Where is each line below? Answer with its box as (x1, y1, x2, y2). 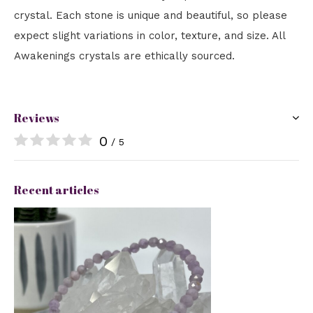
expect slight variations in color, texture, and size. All (14, 29, 285, 42)
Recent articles (14, 182, 99, 198)
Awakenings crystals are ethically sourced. (14, 50, 235, 62)
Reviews (14, 110, 59, 126)
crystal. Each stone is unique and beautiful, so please (14, 9, 287, 22)
